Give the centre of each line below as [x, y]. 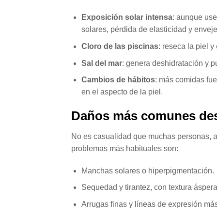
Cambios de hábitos [118, 80]
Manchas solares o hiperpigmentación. [147, 170]
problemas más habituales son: [125, 148]
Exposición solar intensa [127, 17]
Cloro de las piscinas [120, 46]
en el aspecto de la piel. [122, 92]
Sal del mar [101, 63]
